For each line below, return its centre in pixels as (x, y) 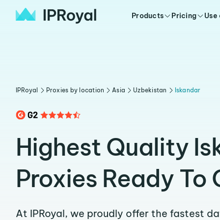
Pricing (184, 16)
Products (148, 16)
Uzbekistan (150, 90)
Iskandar (188, 90)
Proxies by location (75, 90)
